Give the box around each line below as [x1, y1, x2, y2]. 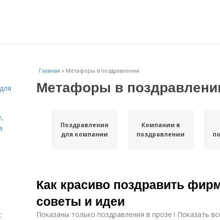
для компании [61, 130, 109, 138]
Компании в [141, 121, 180, 129]
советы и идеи [36, 192, 125, 210]
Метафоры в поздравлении [66, 67, 139, 74]
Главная [39, 67, 60, 74]
